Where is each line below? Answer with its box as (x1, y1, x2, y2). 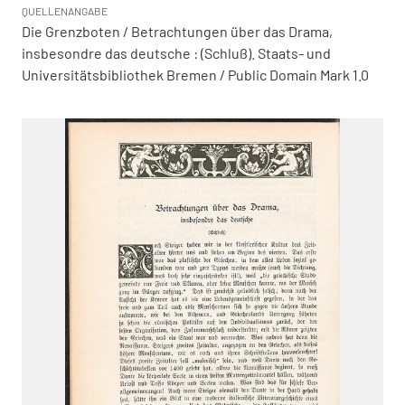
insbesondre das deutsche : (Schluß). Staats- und (22, 44, 331, 61)
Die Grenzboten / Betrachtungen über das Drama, (22, 23, 333, 40)
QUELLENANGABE (22, 5, 108, 17)
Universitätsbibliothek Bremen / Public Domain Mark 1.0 (22, 66, 369, 83)
